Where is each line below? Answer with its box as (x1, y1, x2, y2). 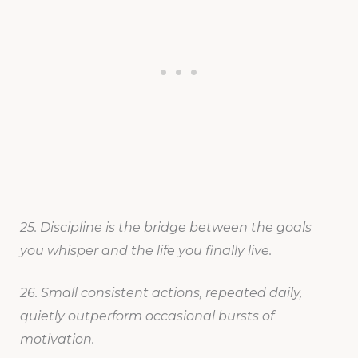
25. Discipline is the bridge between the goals (19, 220, 312, 236)
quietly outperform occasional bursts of (19, 308, 274, 324)
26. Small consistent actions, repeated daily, (19, 285, 302, 301)
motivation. (19, 332, 94, 348)
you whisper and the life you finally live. (19, 243, 272, 259)
